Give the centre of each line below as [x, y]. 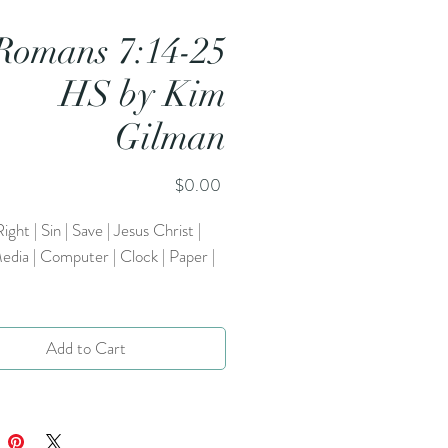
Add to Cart [86, 348]
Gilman [170, 137]
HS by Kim [143, 94]
